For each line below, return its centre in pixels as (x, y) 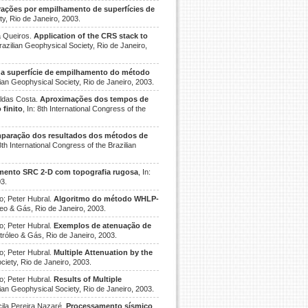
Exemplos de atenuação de (102, 225)
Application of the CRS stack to (91, 36)
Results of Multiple (88, 279)
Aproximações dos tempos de (94, 99)
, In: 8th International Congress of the (85, 109)
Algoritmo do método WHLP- (106, 199)
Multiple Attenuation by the (103, 252)
